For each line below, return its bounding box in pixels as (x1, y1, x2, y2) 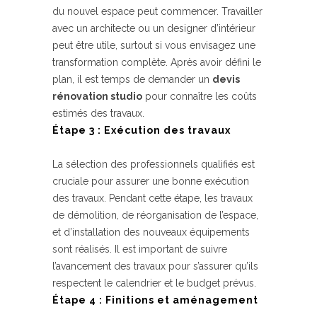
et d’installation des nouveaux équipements (52, 226, 250, 238)
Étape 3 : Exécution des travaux (52, 125, 231, 136)
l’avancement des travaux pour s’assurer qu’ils (52, 260, 258, 272)
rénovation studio (52, 91, 142, 102)
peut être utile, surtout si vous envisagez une (52, 40, 255, 51)
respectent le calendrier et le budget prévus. (52, 277, 256, 289)
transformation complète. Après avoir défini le (52, 57, 261, 68)
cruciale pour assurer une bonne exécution (52, 175, 249, 187)
